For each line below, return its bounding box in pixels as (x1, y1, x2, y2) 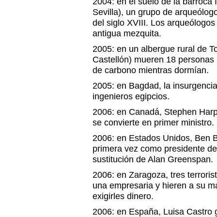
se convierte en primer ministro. (93, 118, 214, 127)
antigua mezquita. (93, 29, 161, 38)
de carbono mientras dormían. (93, 65, 209, 75)
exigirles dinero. (93, 191, 154, 201)
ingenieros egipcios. (93, 92, 170, 101)
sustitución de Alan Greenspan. (93, 155, 213, 164)
